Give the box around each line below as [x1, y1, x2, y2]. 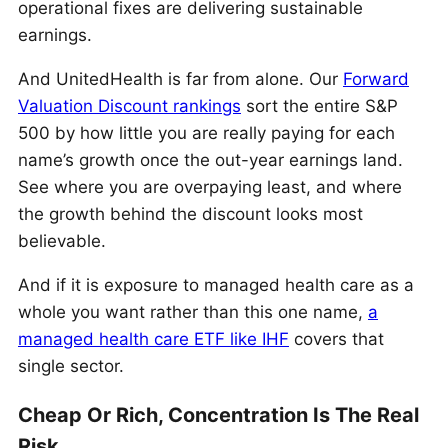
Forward [343, 68, 409, 89]
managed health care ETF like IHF [18, 328, 289, 349]
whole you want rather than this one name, [18, 301, 368, 322]
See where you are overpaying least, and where [18, 176, 402, 197]
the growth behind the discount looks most [18, 203, 363, 224]
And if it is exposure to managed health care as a [18, 274, 414, 295]
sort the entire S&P [241, 95, 398, 116]
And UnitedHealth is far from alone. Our [18, 68, 343, 89]
